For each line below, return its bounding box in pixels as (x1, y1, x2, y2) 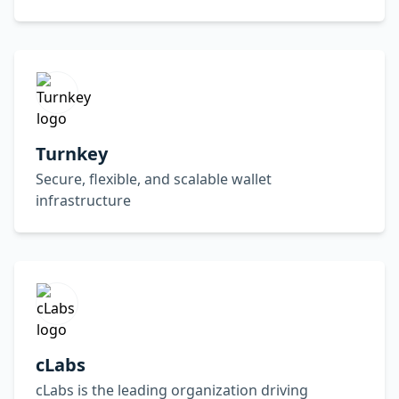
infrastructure (36, 191, 131, 210)
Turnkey (36, 142, 108, 166)
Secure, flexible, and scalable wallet (36, 169, 272, 189)
